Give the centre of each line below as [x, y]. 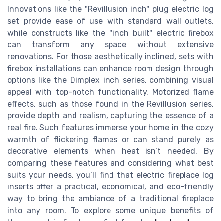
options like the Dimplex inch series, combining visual [110, 80]
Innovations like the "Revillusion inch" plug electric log [110, 9]
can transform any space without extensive [110, 44]
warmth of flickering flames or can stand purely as [110, 139]
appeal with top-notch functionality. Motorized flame [110, 92]
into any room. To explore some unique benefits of [110, 210]
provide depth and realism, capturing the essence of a [110, 115]
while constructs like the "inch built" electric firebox [110, 33]
